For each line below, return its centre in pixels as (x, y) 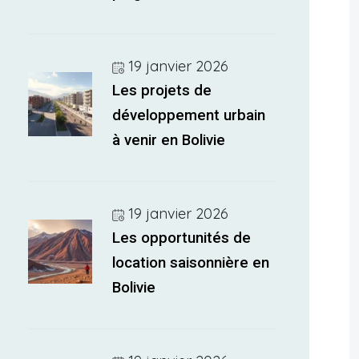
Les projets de (162, 91)
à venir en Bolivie (169, 140)
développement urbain (189, 115)
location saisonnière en (191, 263)
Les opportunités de (182, 238)
